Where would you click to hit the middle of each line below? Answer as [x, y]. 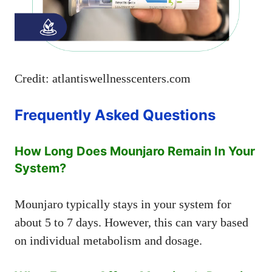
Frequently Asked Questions [115, 115]
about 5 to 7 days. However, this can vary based [131, 222]
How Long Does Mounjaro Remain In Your [135, 151]
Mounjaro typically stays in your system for [123, 204]
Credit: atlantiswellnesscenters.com [103, 78]
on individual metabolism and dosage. [108, 240]
